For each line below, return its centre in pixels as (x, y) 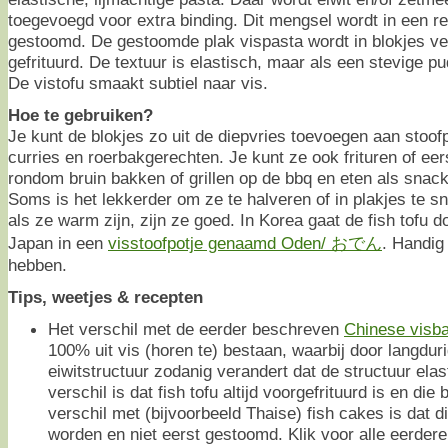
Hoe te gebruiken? (80, 115)
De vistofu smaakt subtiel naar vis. (138, 83)
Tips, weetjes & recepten (105, 297)
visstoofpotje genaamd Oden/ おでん (245, 243)
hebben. (37, 265)
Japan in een (58, 243)
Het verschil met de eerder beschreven (196, 329)
